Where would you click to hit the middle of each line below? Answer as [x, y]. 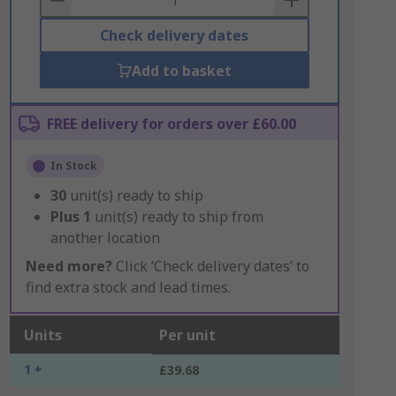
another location [105, 238]
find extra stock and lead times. [128, 287]
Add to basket [181, 71]
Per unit [187, 335]
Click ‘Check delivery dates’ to [210, 266]
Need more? [69, 266]
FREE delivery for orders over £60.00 [171, 124]
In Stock [73, 166]
